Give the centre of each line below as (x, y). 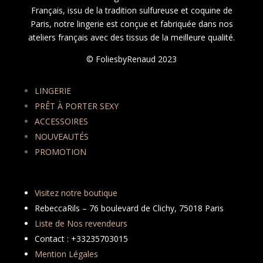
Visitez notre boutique (76, 193)
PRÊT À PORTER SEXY (76, 106)
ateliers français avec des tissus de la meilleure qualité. (131, 38)
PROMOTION (60, 152)
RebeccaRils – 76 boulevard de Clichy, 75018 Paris (129, 208)
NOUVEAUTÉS (61, 137)
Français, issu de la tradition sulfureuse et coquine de (131, 11)
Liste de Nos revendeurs (81, 224)
